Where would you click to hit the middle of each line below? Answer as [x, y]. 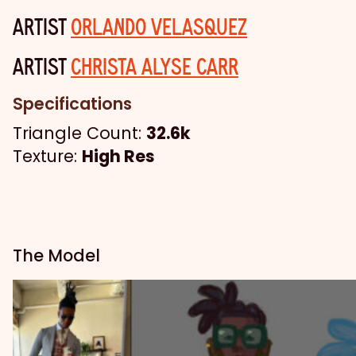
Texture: [47, 157]
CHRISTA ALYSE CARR [155, 66]
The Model [56, 256]
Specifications [72, 104]
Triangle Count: [79, 133]
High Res [118, 157]
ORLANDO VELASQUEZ [159, 26]
